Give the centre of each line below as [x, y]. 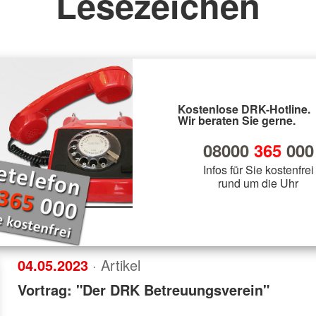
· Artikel [117, 265]
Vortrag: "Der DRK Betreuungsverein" [144, 289]
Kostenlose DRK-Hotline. [244, 109]
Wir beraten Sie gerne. [237, 120]
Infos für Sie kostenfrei [258, 169]
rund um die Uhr [258, 183]
